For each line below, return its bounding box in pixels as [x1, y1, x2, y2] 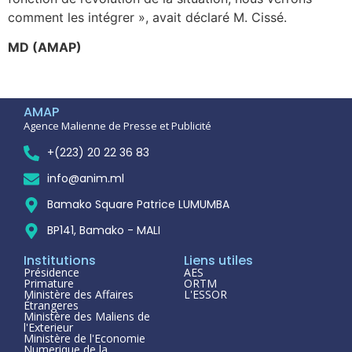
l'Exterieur [24, 320, 73, 335]
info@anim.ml [47, 170, 124, 187]
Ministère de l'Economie [24, 331, 145, 346]
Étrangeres [24, 298, 79, 313]
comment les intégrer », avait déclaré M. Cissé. [8, 9, 287, 25]
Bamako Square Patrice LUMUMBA [47, 196, 229, 213]
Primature [24, 276, 74, 291]
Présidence [24, 265, 79, 280]
